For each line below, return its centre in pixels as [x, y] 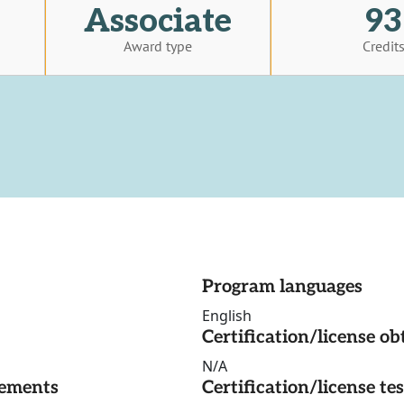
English [227, 316]
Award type [158, 46]
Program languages [282, 287]
